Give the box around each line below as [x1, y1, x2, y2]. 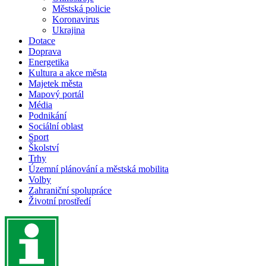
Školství [28, 142, 59, 153]
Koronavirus [52, 14, 99, 25]
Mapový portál [28, 89, 84, 100]
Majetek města [28, 78, 83, 89]
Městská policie [52, 4, 110, 14]
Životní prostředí [28, 196, 91, 207]
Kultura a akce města [28, 68, 107, 78]
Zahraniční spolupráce [28, 185, 112, 196]
